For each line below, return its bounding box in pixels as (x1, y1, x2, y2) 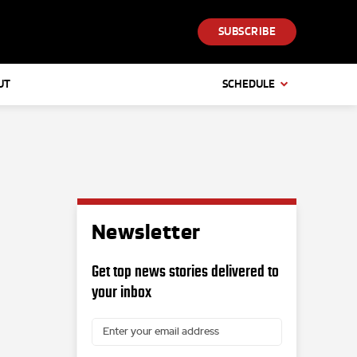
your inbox (91, 283, 151, 300)
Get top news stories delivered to (91, 262, 279, 280)
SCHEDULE (222, 77, 275, 91)
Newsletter (91, 220, 201, 245)
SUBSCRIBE (218, 25, 276, 39)
